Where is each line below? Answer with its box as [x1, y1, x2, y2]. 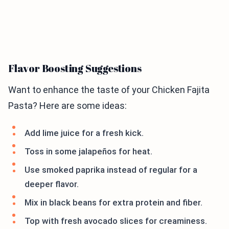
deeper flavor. [25, 179, 79, 190]
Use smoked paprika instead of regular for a [25, 165, 197, 175]
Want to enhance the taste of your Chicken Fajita [8, 84, 210, 96]
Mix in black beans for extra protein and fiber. [25, 197, 202, 208]
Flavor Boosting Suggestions [8, 61, 142, 76]
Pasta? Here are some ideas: [8, 100, 127, 111]
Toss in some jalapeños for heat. [25, 146, 152, 157]
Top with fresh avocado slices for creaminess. [25, 216, 207, 226]
